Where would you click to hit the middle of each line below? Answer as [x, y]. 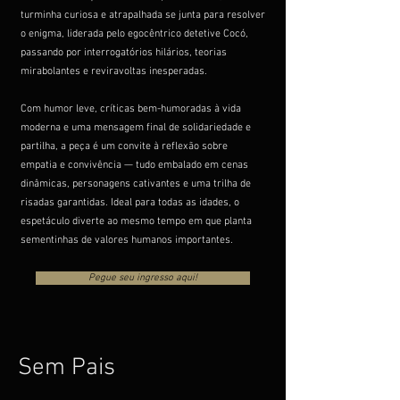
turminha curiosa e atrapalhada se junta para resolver [143, 15]
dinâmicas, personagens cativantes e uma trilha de [136, 184]
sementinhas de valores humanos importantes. [127, 240]
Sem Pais [67, 368]
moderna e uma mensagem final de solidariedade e [136, 128]
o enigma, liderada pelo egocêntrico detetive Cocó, [134, 34]
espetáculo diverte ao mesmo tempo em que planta [136, 221]
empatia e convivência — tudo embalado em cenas [134, 165]
